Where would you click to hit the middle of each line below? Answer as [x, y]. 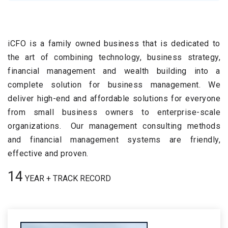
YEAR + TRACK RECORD [68, 178]
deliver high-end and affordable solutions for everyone [114, 98]
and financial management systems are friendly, [114, 140]
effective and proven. [48, 153]
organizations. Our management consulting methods [114, 126]
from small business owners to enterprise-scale [114, 112]
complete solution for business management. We [114, 85]
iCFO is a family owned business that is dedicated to [114, 44]
